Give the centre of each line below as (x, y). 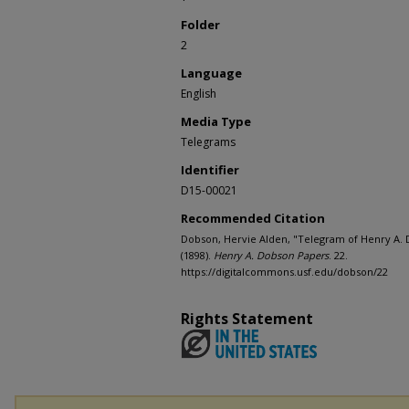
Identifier (210, 170)
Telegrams (208, 142)
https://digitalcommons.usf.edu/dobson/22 (284, 272)
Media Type (216, 121)
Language (211, 73)
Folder (200, 25)
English (199, 94)
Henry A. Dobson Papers (271, 255)
